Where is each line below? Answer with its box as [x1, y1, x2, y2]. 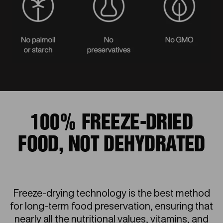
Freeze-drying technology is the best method [13, 187, 210, 198]
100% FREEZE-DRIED [30, 109, 193, 134]
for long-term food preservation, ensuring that [10, 200, 213, 211]
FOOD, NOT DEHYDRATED [18, 131, 205, 156]
